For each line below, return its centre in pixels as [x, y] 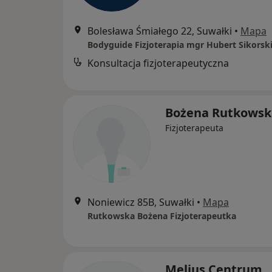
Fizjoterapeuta [194, 128]
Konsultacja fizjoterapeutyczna [158, 63]
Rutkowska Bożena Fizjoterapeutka [162, 216]
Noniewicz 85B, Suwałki [141, 202]
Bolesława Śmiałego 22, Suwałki [160, 31]
